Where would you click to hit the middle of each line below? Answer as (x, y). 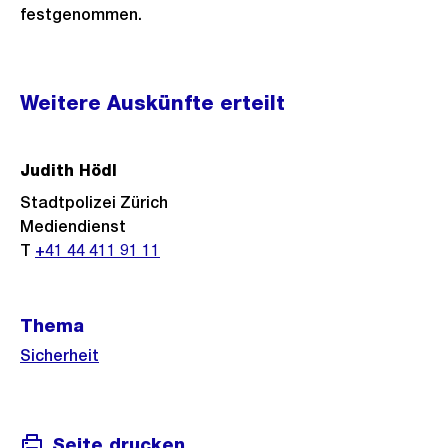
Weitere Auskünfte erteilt (152, 103)
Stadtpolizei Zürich (94, 202)
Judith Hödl (68, 170)
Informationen (98, 116)
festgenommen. (81, 14)
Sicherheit (59, 355)
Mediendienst (73, 226)
